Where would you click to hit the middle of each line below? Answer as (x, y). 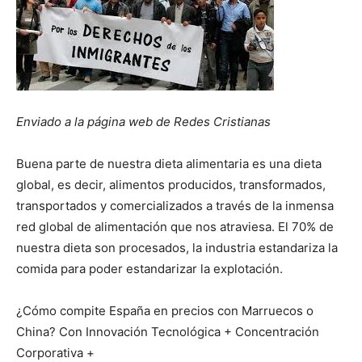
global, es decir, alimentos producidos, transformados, (171, 185)
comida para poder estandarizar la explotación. (149, 269)
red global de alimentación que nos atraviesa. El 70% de (175, 227)
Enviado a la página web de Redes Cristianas (143, 122)
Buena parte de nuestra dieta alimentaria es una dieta (169, 164)
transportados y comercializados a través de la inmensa (175, 206)
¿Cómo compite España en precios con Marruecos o (165, 311)
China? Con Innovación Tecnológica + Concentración (168, 332)
